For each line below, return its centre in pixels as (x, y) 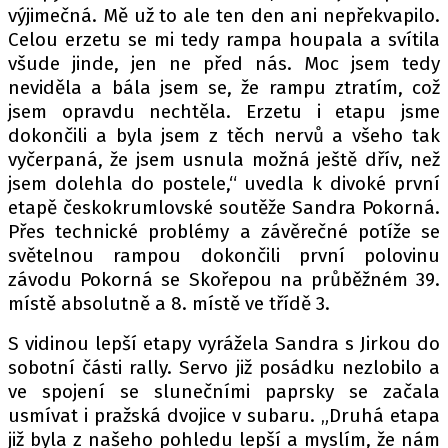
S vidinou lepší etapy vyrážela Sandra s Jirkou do (224, 343)
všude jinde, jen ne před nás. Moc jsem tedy (224, 63)
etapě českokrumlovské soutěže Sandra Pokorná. (224, 207)
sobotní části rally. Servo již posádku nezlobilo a (224, 367)
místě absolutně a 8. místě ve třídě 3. (169, 303)
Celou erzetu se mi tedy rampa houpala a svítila (224, 39)
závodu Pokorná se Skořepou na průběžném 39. (224, 279)
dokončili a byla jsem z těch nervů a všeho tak (224, 135)
